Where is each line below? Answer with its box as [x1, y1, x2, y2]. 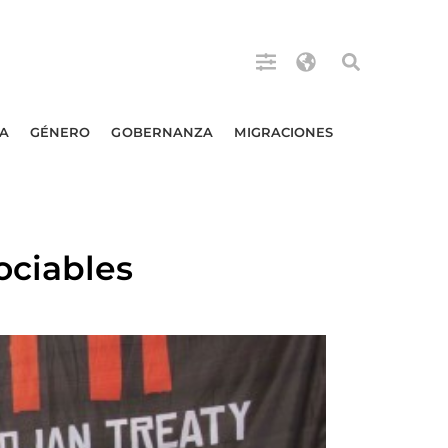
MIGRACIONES [234, 124, 334, 140]
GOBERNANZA [111, 124, 214, 140]
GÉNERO [29, 124, 91, 140]
